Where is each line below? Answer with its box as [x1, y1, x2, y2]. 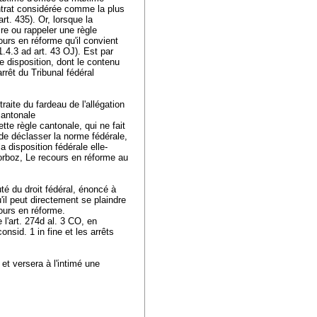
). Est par [75, 46, 113, 57]
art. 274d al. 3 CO [8, 216, 81, 226]
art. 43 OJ [34, 46, 75, 57]
